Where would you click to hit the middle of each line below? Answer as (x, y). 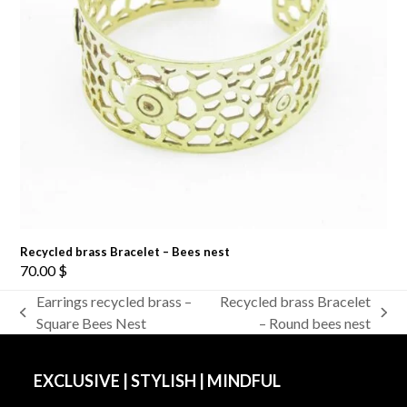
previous (46, 322)
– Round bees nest (315, 323)
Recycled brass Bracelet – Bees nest (125, 252)
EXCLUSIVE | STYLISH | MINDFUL (158, 381)
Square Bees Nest (91, 323)
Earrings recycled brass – (114, 302)
